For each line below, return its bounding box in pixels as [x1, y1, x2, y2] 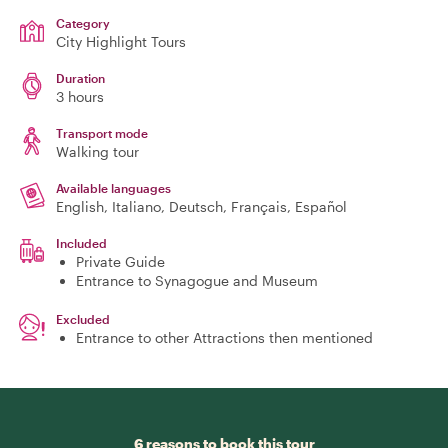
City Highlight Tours [56, 33, 186, 50]
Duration [56, 71, 105, 85]
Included [56, 236, 107, 250]
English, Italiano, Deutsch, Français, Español [56, 198, 347, 215]
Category [56, 16, 110, 30]
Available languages [56, 181, 171, 195]
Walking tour [56, 143, 139, 160]
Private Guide [76, 253, 165, 270]
